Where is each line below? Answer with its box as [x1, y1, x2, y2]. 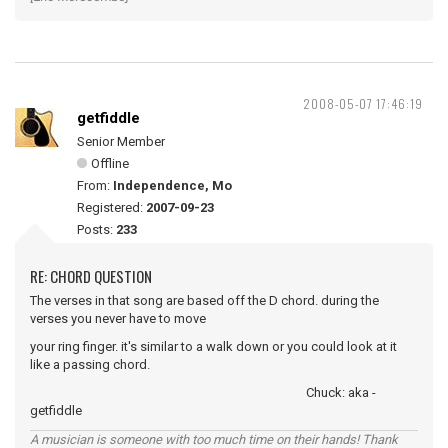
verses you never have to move [30, 311, 206, 326]
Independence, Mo [113, 178, 232, 193]
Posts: [77, 222, 116, 237]
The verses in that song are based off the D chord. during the [30, 293, 379, 308]
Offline [91, 156, 129, 171]
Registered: [77, 200, 146, 215]
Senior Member [77, 134, 165, 149]
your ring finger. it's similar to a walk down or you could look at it [30, 339, 397, 354]
